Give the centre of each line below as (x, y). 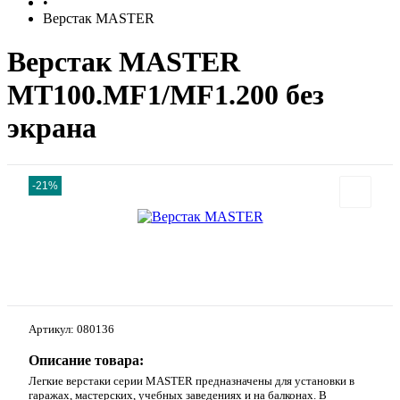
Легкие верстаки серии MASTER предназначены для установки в (192, 381)
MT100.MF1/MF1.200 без (166, 95)
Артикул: (53, 329)
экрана (52, 128)
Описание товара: (86, 361)
